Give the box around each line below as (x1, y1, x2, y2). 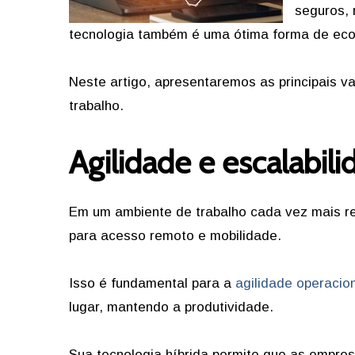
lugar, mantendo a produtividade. (69, 300, 273, 315)
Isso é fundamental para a (69, 276, 235, 291)
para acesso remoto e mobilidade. (69, 228, 281, 243)
